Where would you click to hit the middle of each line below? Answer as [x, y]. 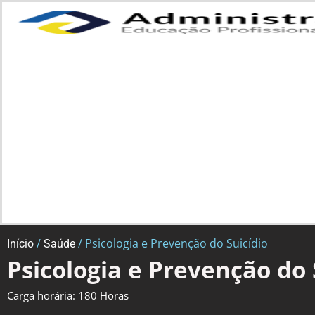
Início [20, 243]
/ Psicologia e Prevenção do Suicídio [172, 243]
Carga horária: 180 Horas [68, 295]
